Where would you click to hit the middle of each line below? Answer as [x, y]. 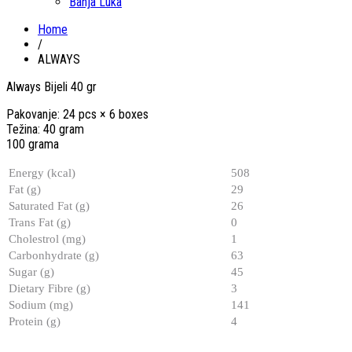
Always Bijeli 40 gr [51, 86]
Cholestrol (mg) [47, 238]
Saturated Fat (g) [49, 205]
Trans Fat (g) [40, 222]
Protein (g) [35, 321]
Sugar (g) [31, 271]
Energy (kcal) [42, 172]
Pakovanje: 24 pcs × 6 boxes [77, 114]
